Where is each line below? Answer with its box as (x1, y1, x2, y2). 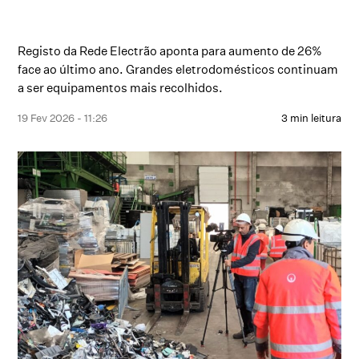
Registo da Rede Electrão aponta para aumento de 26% (18, 43, 323, 58)
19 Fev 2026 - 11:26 (18, 111, 108, 124)
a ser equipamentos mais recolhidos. (18, 80, 224, 95)
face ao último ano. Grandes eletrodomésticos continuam (18, 62, 339, 77)
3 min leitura (280, 111, 341, 124)
